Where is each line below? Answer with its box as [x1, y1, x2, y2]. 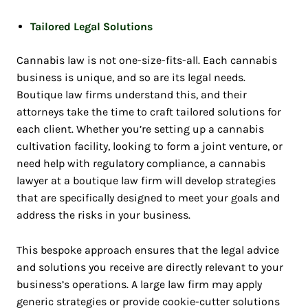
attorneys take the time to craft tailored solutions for [16, 105, 281, 119]
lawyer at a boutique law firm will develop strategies [16, 174, 276, 188]
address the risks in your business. [16, 208, 190, 222]
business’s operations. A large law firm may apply [16, 278, 262, 291]
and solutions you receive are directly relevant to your [16, 261, 283, 274]
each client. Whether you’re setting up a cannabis [16, 122, 264, 136]
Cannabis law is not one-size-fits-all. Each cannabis [16, 54, 277, 67]
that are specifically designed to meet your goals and [16, 191, 280, 205]
